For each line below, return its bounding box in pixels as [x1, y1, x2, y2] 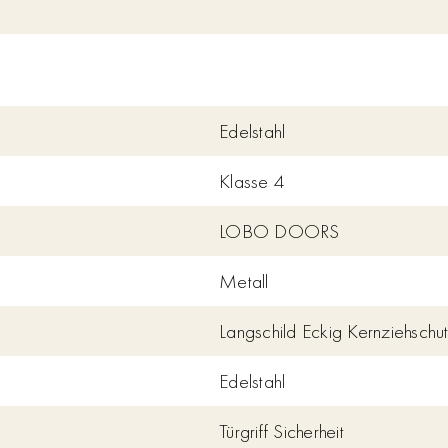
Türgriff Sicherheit [219, 418, 344, 444]
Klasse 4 [219, 168, 286, 194]
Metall [219, 268, 269, 294]
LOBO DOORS [219, 218, 340, 244]
